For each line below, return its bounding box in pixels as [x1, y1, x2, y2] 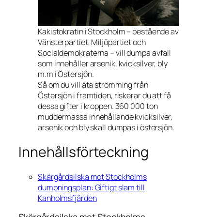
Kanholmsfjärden [38, 192, 97, 203]
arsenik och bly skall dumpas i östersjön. [38, 122, 174, 133]
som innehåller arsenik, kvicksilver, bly [38, 58, 168, 69]
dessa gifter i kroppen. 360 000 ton [38, 101, 158, 112]
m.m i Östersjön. [38, 69, 94, 80]
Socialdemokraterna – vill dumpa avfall [38, 47, 171, 59]
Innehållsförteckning [18, 142, 149, 161]
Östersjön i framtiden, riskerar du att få [38, 90, 171, 101]
